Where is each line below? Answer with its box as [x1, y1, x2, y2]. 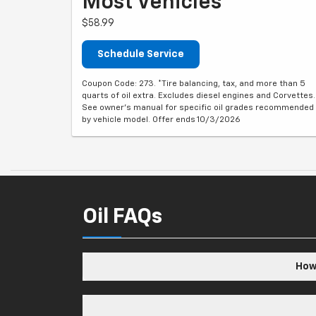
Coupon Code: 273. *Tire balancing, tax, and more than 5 [82, 80, 305, 88]
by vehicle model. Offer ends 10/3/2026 [82, 116, 241, 124]
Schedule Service [97, 49, 184, 59]
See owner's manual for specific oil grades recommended [82, 104, 314, 112]
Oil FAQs [83, 207, 162, 228]
